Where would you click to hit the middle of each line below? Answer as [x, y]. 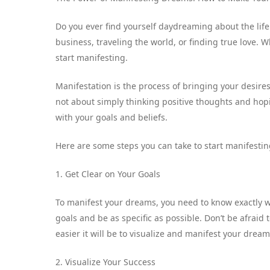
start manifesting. [92, 57]
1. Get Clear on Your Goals [108, 174]
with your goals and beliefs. [111, 117]
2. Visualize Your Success [105, 262]
